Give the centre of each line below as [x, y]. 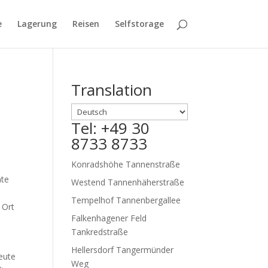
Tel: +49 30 [111, 128]
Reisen [86, 24]
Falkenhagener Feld [109, 218]
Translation [112, 90]
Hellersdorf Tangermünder [123, 250]
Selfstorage [139, 24]
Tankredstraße [100, 232]
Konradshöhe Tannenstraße [126, 164]
